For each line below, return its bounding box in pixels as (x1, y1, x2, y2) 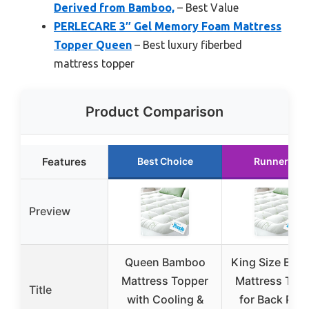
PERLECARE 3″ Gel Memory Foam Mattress (54, 20, 281, 33)
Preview (29, 204, 70, 219)
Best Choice (137, 155, 193, 168)
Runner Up (254, 155, 303, 168)
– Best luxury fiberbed (132, 39, 242, 52)
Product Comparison (86, 103, 223, 121)
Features (42, 155, 86, 169)
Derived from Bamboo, (54, 1, 175, 14)
